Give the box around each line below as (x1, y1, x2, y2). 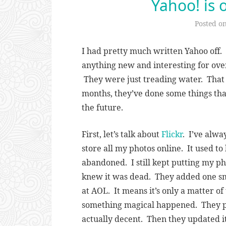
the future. (82, 102, 123, 113)
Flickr (161, 129, 183, 140)
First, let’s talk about (82, 129, 161, 140)
